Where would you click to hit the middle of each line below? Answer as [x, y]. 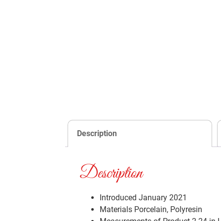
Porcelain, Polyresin [168, 210]
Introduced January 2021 [143, 198]
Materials [116, 210]
